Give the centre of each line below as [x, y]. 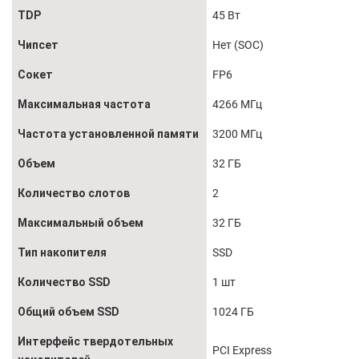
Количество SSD [64, 282]
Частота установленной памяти [108, 134]
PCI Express [242, 351]
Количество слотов [74, 194]
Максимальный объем [81, 223]
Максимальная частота [84, 105]
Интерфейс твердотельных [95, 342]
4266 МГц [237, 105]
